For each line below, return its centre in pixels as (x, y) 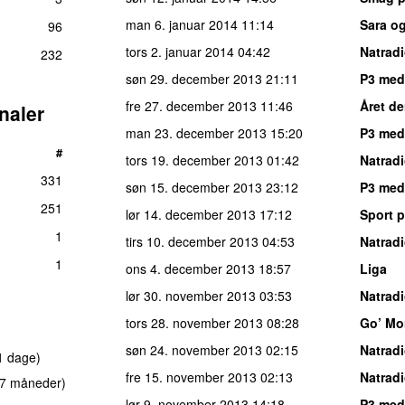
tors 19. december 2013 (194, 160)
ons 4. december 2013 (190, 268)
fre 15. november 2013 (191, 377)
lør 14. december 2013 (191, 214)
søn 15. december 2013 (194, 187)
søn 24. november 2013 (194, 349)
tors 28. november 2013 (194, 322)
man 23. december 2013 (196, 132)
